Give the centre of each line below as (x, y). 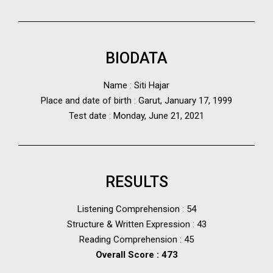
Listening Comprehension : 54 (136, 209)
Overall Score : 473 (136, 255)
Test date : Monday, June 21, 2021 (136, 116)
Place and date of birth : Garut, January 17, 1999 (136, 101)
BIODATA (136, 58)
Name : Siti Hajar (136, 86)
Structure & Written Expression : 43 (136, 225)
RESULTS (136, 182)
